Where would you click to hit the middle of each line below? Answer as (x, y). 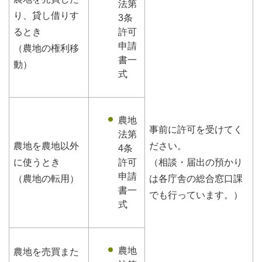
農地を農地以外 (46, 146)
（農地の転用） (46, 179)
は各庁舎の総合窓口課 (196, 179)
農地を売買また (46, 252)
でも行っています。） (196, 195)
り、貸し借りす (46, 16)
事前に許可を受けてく (196, 130)
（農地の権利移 (46, 49)
